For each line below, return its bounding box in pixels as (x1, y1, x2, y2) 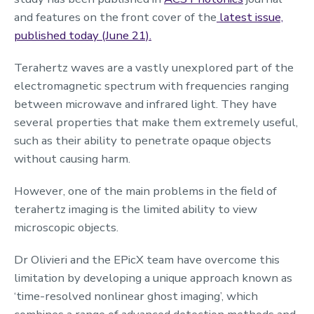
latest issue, (217, 8, 283, 25)
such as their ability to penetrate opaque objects (14, 132, 271, 149)
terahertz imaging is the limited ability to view (14, 200, 257, 217)
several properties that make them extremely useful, (14, 114, 298, 130)
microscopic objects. (14, 219, 118, 235)
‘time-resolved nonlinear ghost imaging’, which (14, 287, 258, 304)
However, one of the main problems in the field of (14, 182, 277, 199)
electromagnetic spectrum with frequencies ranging (14, 77, 289, 94)
